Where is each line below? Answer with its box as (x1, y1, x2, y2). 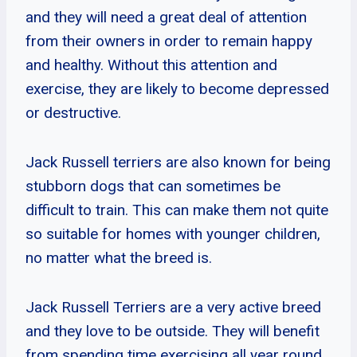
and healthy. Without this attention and (25, 55, 277, 74)
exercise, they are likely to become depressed (25, 79, 329, 98)
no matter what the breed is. (25, 248, 212, 267)
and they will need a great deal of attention (25, 7, 307, 26)
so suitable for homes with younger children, (25, 224, 320, 243)
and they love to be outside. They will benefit (25, 321, 320, 340)
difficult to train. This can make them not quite (25, 200, 328, 219)
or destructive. (25, 103, 121, 122)
